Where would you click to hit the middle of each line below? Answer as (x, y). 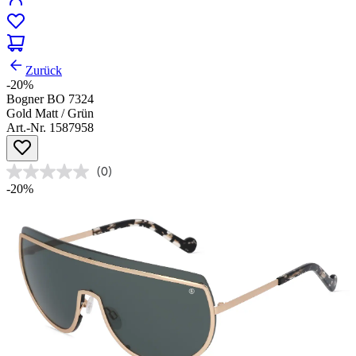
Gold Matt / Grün (50, 114)
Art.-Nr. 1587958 (50, 128)
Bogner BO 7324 (50, 99)
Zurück (44, 71)
